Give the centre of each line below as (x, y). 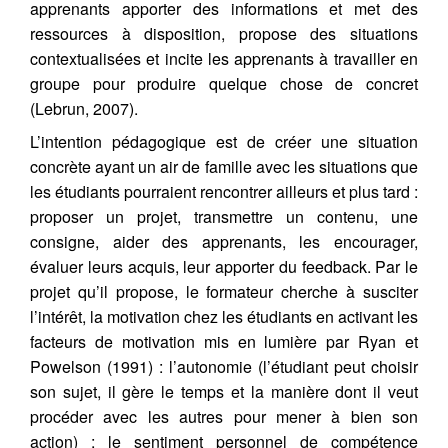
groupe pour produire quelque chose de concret (224, 83)
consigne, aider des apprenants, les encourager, (224, 241)
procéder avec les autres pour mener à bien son (224, 416)
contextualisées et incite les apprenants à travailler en (224, 58)
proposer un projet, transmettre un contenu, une (224, 216)
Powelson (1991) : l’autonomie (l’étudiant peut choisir (224, 366)
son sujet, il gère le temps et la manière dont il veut (224, 391)
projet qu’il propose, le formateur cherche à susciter (224, 291)
